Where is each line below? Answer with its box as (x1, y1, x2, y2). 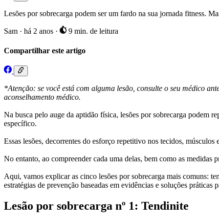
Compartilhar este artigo (4, 46, 86, 55)
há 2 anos (24, 27, 55, 36)
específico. (4, 119, 37, 128)
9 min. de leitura (66, 27, 118, 36)
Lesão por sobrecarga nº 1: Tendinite (4, 199, 189, 213)
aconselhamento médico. (4, 93, 81, 102)
